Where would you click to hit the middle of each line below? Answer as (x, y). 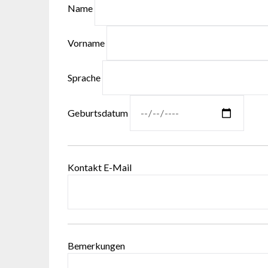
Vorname (87, 43)
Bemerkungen (97, 246)
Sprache (85, 78)
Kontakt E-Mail (100, 167)
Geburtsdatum (99, 113)
